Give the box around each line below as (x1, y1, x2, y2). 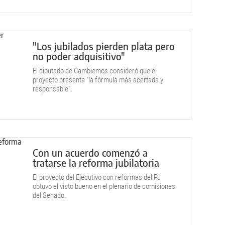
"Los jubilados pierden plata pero (33, 40, 175, 52)
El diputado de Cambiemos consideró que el (33, 66, 157, 75)
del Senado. (33, 191, 66, 200)
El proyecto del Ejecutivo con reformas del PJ (33, 173, 161, 182)
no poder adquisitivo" (33, 50, 125, 62)
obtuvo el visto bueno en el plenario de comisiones (33, 182, 175, 191)
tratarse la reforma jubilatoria (33, 156, 159, 169)
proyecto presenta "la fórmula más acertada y (33, 75, 163, 84)
